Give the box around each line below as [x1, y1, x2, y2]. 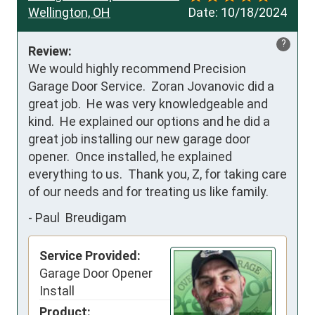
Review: [28, 43, 72, 58]
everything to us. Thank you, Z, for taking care [28, 166, 287, 181]
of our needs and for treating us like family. [28, 184, 269, 199]
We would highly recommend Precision [28, 60, 246, 76]
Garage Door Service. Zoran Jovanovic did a [28, 78, 274, 94]
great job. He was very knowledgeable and [28, 96, 268, 111]
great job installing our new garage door [28, 131, 250, 146]
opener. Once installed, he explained [28, 148, 232, 164]
